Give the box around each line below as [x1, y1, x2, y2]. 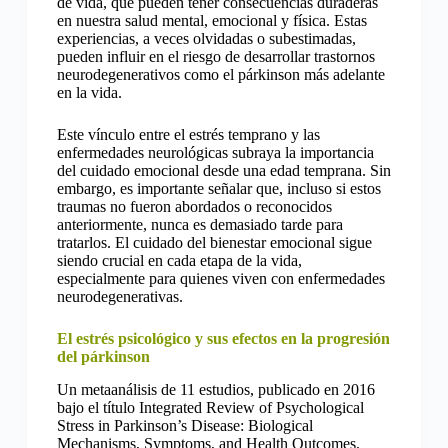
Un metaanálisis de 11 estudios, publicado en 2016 [56, 381, 375, 399]
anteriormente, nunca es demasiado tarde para [56, 216, 343, 234]
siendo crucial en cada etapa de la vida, [56, 252, 302, 270]
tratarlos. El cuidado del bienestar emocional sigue [56, 234, 372, 252]
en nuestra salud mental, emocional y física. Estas [56, 12, 367, 30]
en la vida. [56, 84, 122, 102]
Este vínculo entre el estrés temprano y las [56, 126, 320, 144]
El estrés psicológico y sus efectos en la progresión [56, 330, 390, 348]
